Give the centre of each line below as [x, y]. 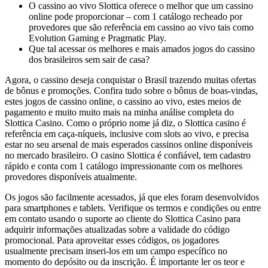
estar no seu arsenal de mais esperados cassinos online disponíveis [129, 144]
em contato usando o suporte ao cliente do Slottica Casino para [123, 218]
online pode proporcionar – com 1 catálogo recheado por [135, 16]
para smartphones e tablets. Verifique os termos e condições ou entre [133, 208]
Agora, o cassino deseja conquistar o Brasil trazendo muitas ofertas [130, 80]
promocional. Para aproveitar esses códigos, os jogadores [112, 240]
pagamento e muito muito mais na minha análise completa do [119, 112]
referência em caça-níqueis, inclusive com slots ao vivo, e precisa [127, 133]
